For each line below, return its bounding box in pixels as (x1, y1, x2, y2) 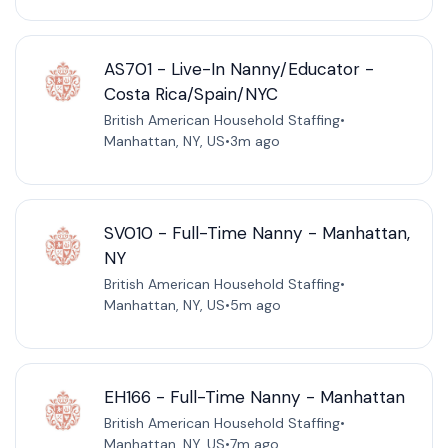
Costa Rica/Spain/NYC (103, 83, 278, 106)
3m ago (229, 132, 280, 151)
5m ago (229, 296, 281, 315)
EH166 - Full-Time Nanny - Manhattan (103, 386, 405, 409)
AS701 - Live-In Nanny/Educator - (103, 58, 374, 81)
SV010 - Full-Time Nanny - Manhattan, (103, 222, 410, 245)
